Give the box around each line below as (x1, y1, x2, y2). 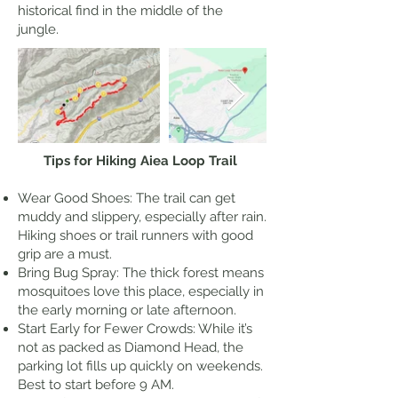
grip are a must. (18, 246, 115, 262)
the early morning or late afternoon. (18, 302, 240, 318)
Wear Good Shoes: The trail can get (18, 190, 235, 206)
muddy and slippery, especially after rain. (18, 209, 267, 225)
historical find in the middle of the (18, 3, 223, 19)
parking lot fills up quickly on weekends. (18, 358, 263, 374)
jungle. (18, 21, 59, 37)
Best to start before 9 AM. (18, 377, 178, 393)
